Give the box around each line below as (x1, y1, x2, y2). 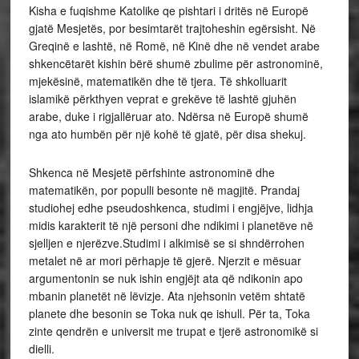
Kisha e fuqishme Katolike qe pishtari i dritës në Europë (28, 2, 309, 18)
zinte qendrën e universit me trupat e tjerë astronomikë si (28, 323, 318, 339)
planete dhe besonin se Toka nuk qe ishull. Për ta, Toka (28, 305, 310, 321)
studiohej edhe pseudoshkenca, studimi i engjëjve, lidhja (28, 200, 313, 216)
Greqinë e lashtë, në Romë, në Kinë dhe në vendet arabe (28, 38, 320, 54)
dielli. (28, 341, 58, 357)
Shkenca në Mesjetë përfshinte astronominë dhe (28, 164, 275, 180)
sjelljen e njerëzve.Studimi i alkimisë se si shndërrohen (28, 235, 305, 251)
